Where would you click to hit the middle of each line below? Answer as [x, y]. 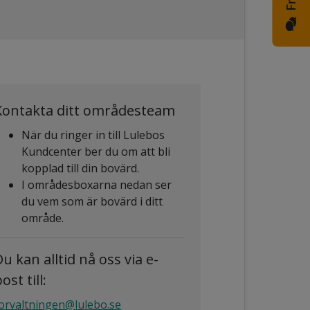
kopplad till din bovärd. [81, 168]
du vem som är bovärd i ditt [92, 201]
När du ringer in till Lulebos [93, 135]
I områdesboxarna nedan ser [97, 184]
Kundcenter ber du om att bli [96, 151]
